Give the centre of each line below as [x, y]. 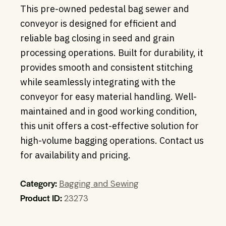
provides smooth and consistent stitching [106, 67]
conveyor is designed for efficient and [98, 23]
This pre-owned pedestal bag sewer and [105, 9]
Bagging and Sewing [99, 183]
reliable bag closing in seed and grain [97, 38]
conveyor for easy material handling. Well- [108, 96]
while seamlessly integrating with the [98, 82]
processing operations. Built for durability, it [112, 52]
